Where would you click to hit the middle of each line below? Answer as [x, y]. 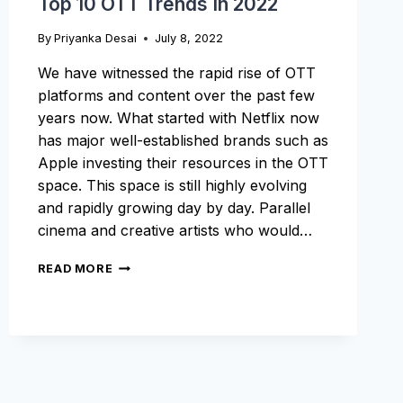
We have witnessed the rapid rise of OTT [176, 73]
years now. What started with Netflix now [178, 118]
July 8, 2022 [188, 38]
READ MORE [75, 269]
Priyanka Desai [95, 38]
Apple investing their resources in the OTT [183, 163]
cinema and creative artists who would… [175, 230]
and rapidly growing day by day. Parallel [174, 208]
